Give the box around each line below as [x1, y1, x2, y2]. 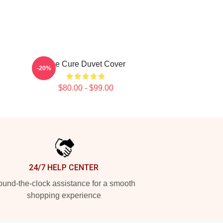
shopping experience [26, 191, 101, 200]
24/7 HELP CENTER [29, 163, 99, 172]
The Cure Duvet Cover [46, 60, 125, 68]
